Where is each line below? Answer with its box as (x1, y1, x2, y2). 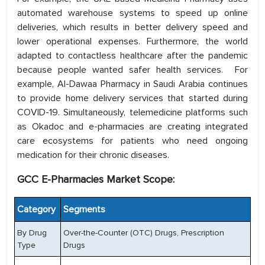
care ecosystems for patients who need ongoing (17, 135, 248, 147)
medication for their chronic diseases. (17, 149, 169, 161)
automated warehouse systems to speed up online (17, 7, 248, 20)
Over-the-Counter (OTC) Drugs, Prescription (63, 228, 224, 238)
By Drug (17, 228, 47, 238)
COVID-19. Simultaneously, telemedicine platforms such (17, 106, 248, 119)
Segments (61, 203, 105, 216)
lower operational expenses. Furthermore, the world (17, 35, 248, 48)
